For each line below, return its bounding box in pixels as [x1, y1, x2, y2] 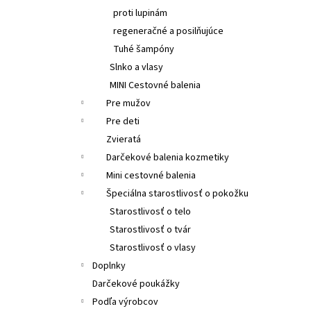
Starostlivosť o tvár [110, 222, 191, 237]
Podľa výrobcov [92, 294, 158, 309]
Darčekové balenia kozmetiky [106, 150, 229, 165]
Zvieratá [106, 132, 141, 146]
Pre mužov [106, 96, 151, 110]
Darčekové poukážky [92, 276, 180, 291]
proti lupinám [113, 6, 167, 20]
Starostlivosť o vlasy [110, 240, 196, 255]
